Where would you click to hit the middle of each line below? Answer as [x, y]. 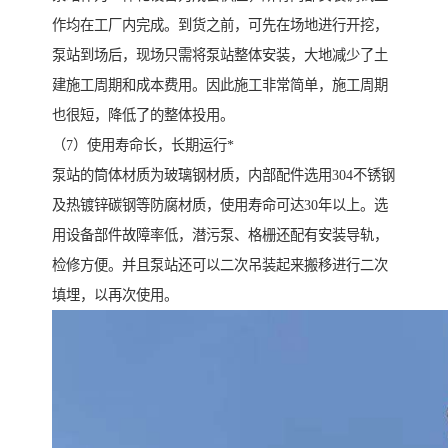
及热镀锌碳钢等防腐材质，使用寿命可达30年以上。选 [220, 204]
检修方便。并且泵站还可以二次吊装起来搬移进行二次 [220, 264]
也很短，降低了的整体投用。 [143, 114]
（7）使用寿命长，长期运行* [143, 144]
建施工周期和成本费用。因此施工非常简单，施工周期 [220, 84]
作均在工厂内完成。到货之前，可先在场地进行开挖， [220, 24]
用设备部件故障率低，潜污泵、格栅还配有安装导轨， [220, 234]
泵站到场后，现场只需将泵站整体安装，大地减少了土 [220, 54]
